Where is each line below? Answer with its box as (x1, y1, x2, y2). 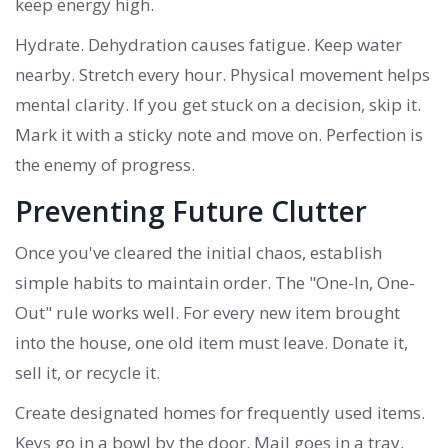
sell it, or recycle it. (15, 361, 160, 385)
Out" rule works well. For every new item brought (15, 301, 400, 325)
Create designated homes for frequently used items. (15, 401, 425, 425)
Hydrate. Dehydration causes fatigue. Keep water (15, 33, 402, 57)
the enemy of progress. (15, 153, 195, 177)
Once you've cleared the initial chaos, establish (15, 241, 382, 265)
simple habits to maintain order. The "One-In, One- (15, 271, 415, 295)
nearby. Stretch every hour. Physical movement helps (15, 63, 430, 87)
